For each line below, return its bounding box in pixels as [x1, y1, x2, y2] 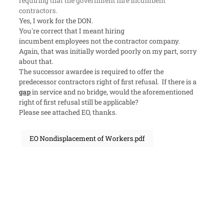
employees [55, 36, 90, 46]
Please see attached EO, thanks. [19, 108, 117, 117]
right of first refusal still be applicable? [19, 97, 139, 107]
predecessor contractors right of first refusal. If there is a [19, 77, 197, 87]
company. [149, 36, 182, 46]
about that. [19, 57, 54, 66]
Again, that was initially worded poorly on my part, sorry [19, 46, 197, 56]
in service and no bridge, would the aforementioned [31, 87, 194, 97]
